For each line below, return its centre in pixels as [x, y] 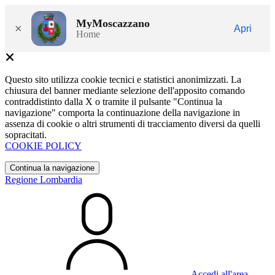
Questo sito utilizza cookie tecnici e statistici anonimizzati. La [123, 79]
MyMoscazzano [113, 23]
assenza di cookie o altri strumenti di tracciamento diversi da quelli [133, 124]
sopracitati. [26, 135]
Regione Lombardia [44, 180]
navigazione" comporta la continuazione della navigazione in [122, 113]
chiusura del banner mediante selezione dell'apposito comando [125, 91]
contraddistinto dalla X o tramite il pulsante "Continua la [114, 102]
